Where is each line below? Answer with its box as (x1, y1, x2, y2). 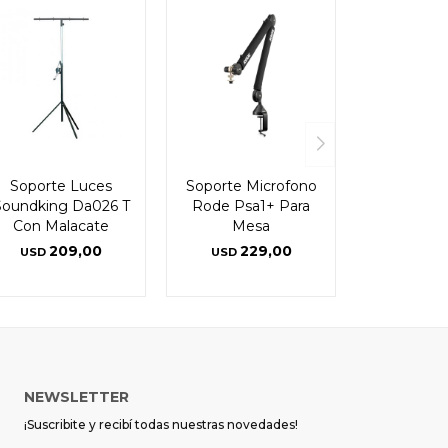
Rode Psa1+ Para (192, 196, 310, 215)
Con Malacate (13, 216, 109, 235)
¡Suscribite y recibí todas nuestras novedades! (23, 416, 298, 432)
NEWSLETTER (23, 387, 129, 406)
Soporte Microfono (185, 176, 317, 195)
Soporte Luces (10, 176, 112, 195)
